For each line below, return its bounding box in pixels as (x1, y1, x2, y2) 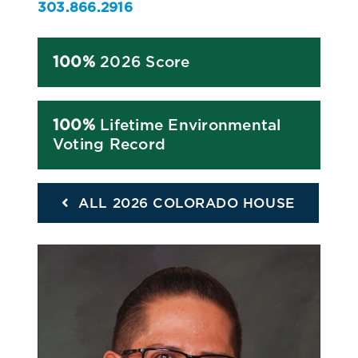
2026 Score (94, 52, 190, 71)
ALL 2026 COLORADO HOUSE (78, 194, 295, 211)
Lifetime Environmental (94, 115, 281, 134)
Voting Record (53, 134, 166, 153)
